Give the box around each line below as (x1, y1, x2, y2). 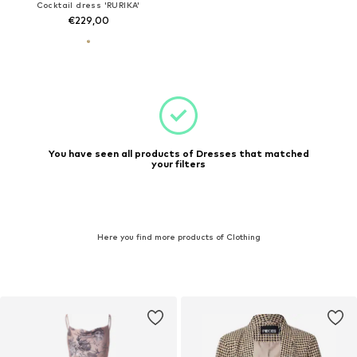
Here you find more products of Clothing (96, 232, 261, 242)
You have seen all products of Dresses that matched (48, 147, 309, 160)
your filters (151, 158, 206, 171)
